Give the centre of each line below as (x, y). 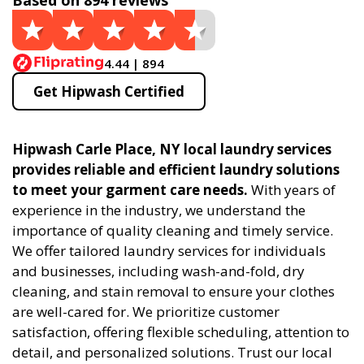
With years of (292, 190)
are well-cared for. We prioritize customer (146, 312)
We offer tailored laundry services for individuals (169, 251)
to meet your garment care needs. (130, 190)
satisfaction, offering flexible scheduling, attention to (181, 332)
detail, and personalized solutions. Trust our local (172, 352)
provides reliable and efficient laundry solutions (176, 169)
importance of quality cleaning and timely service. (173, 230)
